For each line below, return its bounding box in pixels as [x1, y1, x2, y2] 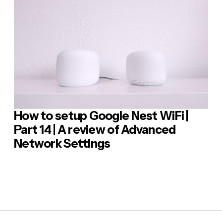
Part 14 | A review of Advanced [14, 122, 176, 137]
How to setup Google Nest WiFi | [14, 108, 188, 123]
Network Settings [14, 136, 111, 151]
